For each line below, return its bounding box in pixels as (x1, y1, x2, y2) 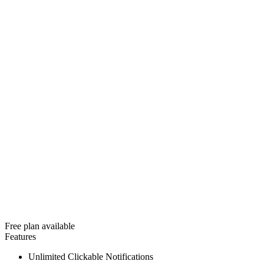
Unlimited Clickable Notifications (28, 251, 153, 262)
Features (5, 231, 36, 242)
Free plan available (5, 220, 75, 231)
